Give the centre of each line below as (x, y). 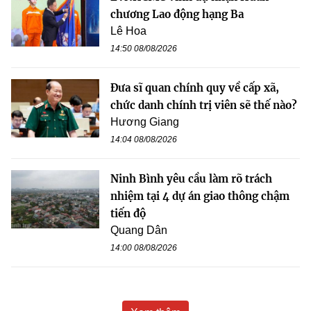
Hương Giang (145, 121)
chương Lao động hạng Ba (177, 14)
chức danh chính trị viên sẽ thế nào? (204, 105)
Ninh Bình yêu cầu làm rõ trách (191, 178)
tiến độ (128, 213)
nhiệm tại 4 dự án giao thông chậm (200, 196)
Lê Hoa (128, 31)
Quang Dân (139, 230)
